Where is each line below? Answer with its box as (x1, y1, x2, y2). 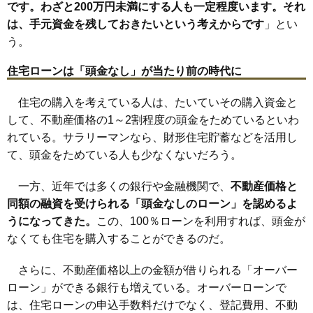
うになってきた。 (7, 214, 96, 227)
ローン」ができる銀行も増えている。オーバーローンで (7, 281, 286, 293)
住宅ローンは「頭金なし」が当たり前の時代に (7, 64, 242, 77)
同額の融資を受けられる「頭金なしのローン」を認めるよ (7, 197, 298, 210)
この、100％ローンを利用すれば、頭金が (96, 214, 305, 227)
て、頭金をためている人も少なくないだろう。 (7, 148, 242, 161)
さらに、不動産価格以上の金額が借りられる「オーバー (7, 263, 298, 276)
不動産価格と (231, 180, 298, 192)
